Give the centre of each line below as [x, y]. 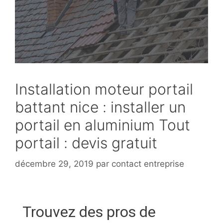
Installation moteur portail [104, 89]
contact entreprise [148, 164]
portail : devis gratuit [86, 143]
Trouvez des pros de [89, 212]
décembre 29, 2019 [54, 164]
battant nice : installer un [100, 107]
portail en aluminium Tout [103, 125]
